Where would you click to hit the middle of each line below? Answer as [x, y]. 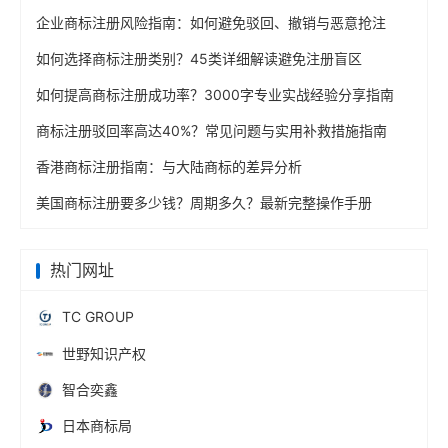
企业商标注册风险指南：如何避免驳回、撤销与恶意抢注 [211, 23]
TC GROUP [98, 317]
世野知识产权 [104, 353]
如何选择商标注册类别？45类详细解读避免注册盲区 [199, 59]
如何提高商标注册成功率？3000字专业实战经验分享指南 [215, 95]
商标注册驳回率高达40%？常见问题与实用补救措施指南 [211, 131]
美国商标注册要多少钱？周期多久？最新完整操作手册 [204, 203]
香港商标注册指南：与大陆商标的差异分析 [169, 167]
